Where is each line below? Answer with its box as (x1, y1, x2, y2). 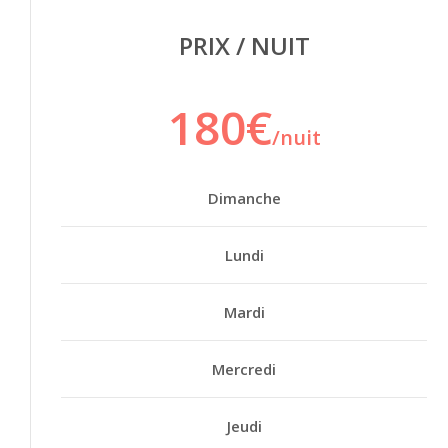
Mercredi (212, 358, 276, 379)
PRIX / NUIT (178, 28, 310, 62)
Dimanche (207, 187, 281, 208)
